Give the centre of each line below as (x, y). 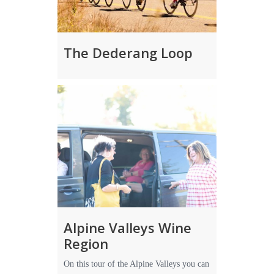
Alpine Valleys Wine (128, 228)
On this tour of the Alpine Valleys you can (136, 264)
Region (86, 243)
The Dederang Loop (128, 53)
